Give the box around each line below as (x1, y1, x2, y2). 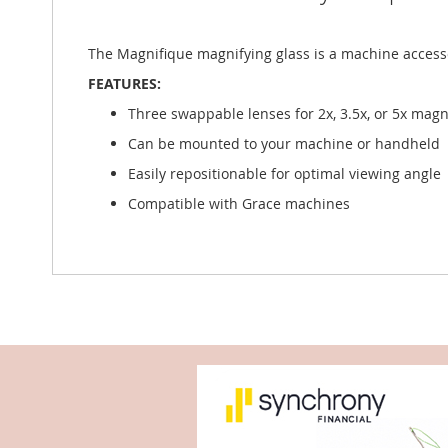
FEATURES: (88, 74, 161, 93)
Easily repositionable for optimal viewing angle (128, 164, 441, 183)
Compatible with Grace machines (128, 194, 350, 213)
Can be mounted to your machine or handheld (128, 134, 440, 153)
